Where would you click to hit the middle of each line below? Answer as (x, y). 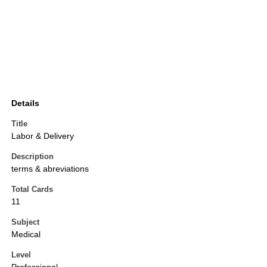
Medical (26, 235)
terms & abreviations (50, 169)
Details (25, 103)
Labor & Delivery (43, 136)
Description (32, 157)
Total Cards (32, 190)
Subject (25, 222)
